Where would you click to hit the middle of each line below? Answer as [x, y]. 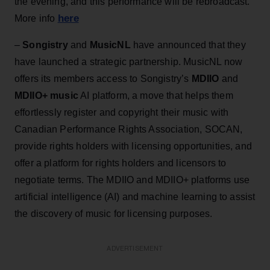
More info [36, 18]
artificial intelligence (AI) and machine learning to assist [135, 196]
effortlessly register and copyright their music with [122, 112]
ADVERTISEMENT [135, 248]
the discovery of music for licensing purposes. [115, 213]
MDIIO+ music [46, 95]
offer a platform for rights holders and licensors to [121, 163]
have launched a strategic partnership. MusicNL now [129, 61]
